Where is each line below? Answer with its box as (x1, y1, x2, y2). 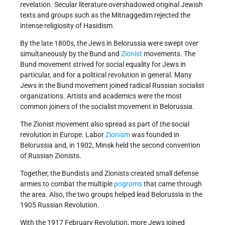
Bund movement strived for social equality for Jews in (20, 60, 186, 69)
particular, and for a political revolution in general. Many (20, 71, 192, 79)
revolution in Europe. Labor (20, 131, 105, 139)
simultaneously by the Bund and (20, 50, 121, 58)
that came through (142, 180, 202, 188)
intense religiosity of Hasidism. (20, 22, 115, 30)
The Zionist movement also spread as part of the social (20, 120, 189, 129)
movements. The (142, 50, 195, 58)
